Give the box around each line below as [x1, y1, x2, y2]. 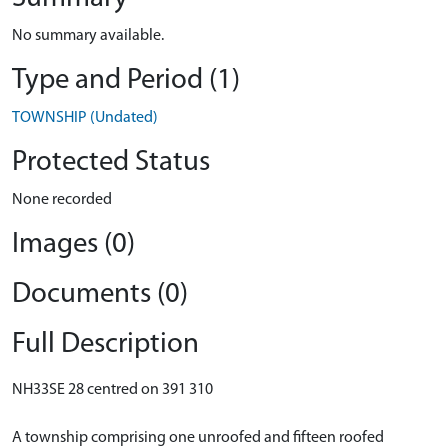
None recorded [12, 192, 112, 208]
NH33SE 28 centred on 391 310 [12, 382, 213, 398]
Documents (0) [12, 280, 188, 309]
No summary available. [12, 28, 164, 44]
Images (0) [12, 230, 135, 259]
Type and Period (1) [12, 66, 240, 95]
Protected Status [12, 148, 210, 177]
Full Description [12, 330, 199, 359]
